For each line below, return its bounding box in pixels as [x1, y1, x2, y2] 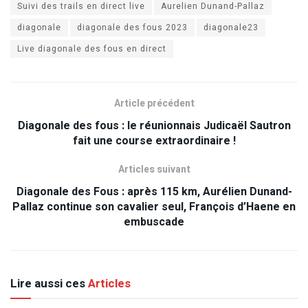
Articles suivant [118, 162, 190, 177]
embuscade [124, 213, 184, 230]
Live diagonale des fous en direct [17, 42, 166, 55]
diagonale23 [203, 21, 258, 34]
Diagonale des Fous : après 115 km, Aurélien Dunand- [16, 183, 292, 200]
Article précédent [113, 96, 195, 111]
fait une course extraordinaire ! [72, 132, 236, 149]
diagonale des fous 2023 [77, 21, 188, 34]
